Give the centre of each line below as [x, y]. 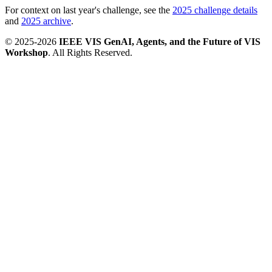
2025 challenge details [215, 10]
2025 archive [46, 21]
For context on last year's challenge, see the [87, 10]
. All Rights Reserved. [90, 52]
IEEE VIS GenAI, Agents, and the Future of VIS [160, 41]
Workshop [26, 52]
